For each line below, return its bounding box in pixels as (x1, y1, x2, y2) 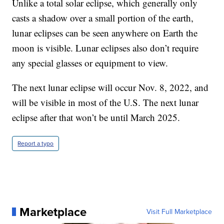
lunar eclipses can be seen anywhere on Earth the (12, 26, 198, 39)
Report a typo (17, 138, 54, 148)
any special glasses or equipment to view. (12, 56, 168, 69)
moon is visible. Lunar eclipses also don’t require (12, 41, 199, 54)
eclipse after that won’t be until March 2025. (12, 110, 180, 123)
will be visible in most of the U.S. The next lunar (12, 95, 199, 108)
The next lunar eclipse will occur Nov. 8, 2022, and (12, 80, 209, 93)
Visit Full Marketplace (146, 206, 212, 217)
